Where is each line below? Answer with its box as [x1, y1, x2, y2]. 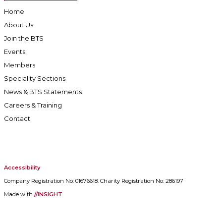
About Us [3, 20, 33, 29]
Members [3, 60, 35, 69]
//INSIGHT [34, 190, 62, 198]
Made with [3, 190, 34, 198]
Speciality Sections [3, 74, 65, 82]
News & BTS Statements [3, 87, 82, 96]
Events [3, 47, 25, 55]
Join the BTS [3, 34, 44, 42]
